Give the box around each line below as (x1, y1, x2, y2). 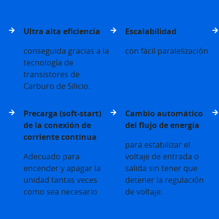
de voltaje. (125, 186, 163, 197)
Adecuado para (23, 151, 80, 162)
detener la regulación (125, 175, 204, 186)
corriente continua (23, 131, 97, 143)
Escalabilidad (125, 26, 176, 37)
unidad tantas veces (23, 175, 97, 186)
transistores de (23, 69, 80, 80)
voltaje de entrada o (125, 151, 199, 162)
